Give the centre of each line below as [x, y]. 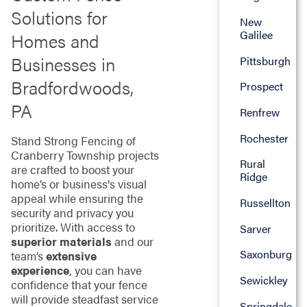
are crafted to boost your [72, 170]
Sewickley [263, 280]
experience [40, 270]
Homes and [55, 40]
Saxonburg [266, 254]
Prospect [261, 86]
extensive [71, 256]
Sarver [255, 228]
